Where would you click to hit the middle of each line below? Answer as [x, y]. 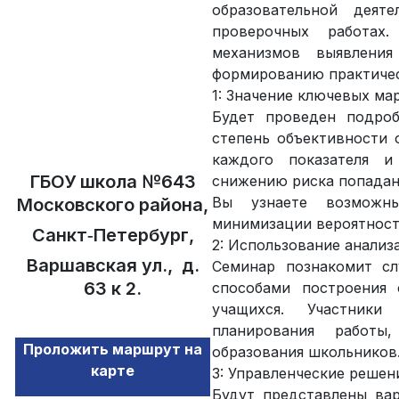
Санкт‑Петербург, [113, 235]
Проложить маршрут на [113, 349]
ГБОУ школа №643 [113, 182]
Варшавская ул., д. [113, 265]
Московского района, [113, 205]
